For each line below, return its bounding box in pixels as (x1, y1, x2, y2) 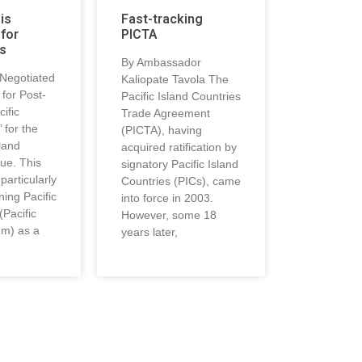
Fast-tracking (121, 11, 203, 27)
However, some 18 (121, 208, 217, 221)
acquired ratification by (121, 140, 237, 154)
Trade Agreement (121, 106, 210, 120)
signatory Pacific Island (121, 157, 238, 170)
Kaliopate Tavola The (121, 72, 229, 86)
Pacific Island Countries (121, 89, 241, 103)
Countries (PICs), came (121, 174, 241, 187)
